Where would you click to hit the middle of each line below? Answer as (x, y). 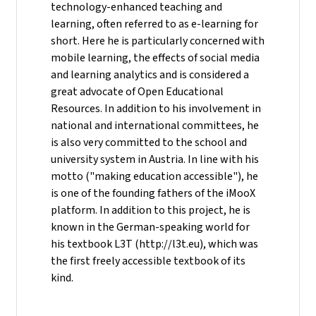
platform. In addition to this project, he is (151, 209)
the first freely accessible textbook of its (148, 260)
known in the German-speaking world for (150, 226)
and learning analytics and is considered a (150, 74)
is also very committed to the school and (149, 142)
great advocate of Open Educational (137, 91)
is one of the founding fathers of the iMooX (153, 193)
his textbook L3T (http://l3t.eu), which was (154, 243)
